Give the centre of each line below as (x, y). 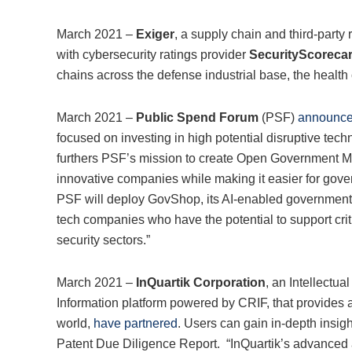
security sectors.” (103, 240)
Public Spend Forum (197, 118)
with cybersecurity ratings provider (153, 55)
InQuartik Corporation (201, 283)
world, (75, 324)
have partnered (136, 324)
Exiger (155, 35)
